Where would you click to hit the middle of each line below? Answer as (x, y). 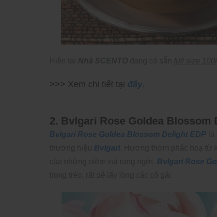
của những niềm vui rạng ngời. (103, 162)
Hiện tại (64, 61)
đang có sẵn (151, 61)
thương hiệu (72, 148)
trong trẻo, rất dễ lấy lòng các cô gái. (111, 175)
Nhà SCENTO (103, 61)
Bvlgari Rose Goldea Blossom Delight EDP (128, 134)
